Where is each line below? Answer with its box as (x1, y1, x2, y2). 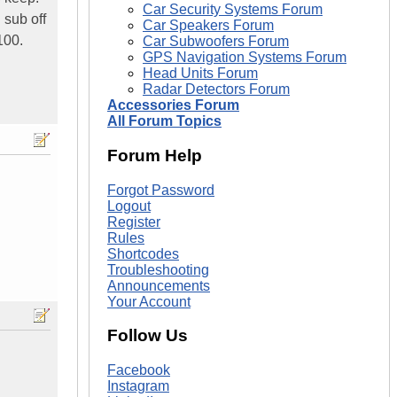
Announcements (107, 277, 210, 293)
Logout (107, 198, 151, 214)
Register (107, 214, 160, 230)
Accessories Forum (107, 97, 239, 113)
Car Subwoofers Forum (143, 34, 289, 50)
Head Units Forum (143, 66, 258, 82)
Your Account (107, 293, 191, 309)
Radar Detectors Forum (143, 82, 290, 97)
